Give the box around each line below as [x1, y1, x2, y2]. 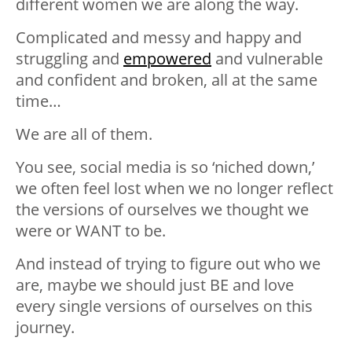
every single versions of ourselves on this [16, 295, 313, 317]
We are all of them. [16, 123, 152, 145]
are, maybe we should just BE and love [16, 274, 294, 296]
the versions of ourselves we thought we [16, 199, 309, 221]
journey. [16, 317, 75, 339]
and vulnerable [211, 48, 323, 70]
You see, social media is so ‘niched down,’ [16, 156, 314, 178]
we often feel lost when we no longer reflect [16, 178, 333, 200]
